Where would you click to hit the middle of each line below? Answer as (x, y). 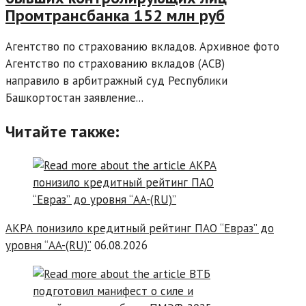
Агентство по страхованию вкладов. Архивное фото (142, 46)
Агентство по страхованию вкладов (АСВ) (115, 63)
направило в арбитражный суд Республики (116, 80)
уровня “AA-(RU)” (48, 245)
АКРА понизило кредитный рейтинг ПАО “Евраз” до (140, 228)
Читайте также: (62, 131)
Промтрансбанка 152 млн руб (115, 15)
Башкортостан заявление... (74, 97)
